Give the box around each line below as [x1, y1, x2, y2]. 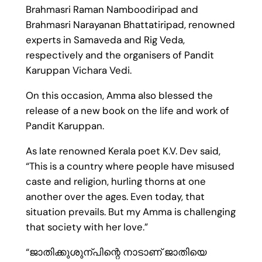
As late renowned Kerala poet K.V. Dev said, [25, 144, 220, 157]
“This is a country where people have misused [25, 159, 235, 173]
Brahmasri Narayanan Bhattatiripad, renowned [25, 18, 235, 32]
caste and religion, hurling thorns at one [25, 174, 206, 188]
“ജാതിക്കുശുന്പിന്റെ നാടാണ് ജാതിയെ [25, 245, 206, 258]
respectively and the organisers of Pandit [25, 49, 214, 62]
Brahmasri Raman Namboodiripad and [25, 3, 198, 16]
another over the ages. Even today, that [25, 189, 205, 203]
